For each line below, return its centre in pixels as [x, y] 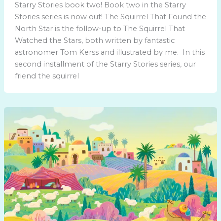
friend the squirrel [47, 76]
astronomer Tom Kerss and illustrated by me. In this [110, 53]
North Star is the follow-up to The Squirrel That [100, 29]
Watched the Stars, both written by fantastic [94, 41]
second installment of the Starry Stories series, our [105, 64]
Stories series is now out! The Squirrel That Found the [110, 17]
